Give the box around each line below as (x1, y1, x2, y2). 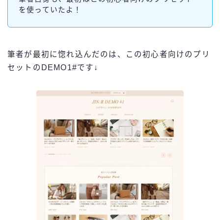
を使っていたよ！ (19, 5, 82, 14)
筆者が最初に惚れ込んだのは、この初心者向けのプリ (7, 50, 210, 59)
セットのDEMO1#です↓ (7, 63, 99, 72)
